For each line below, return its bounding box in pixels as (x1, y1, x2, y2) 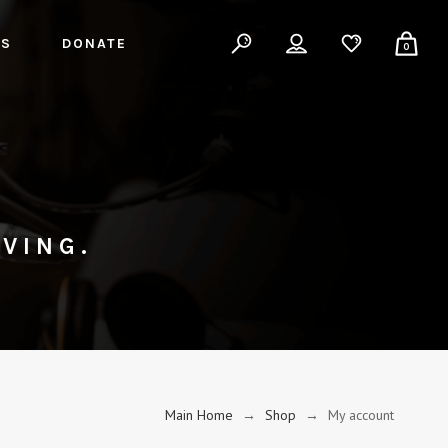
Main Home (165, 406, 234, 424)
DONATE (62, 35, 128, 52)
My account (328, 406, 395, 424)
